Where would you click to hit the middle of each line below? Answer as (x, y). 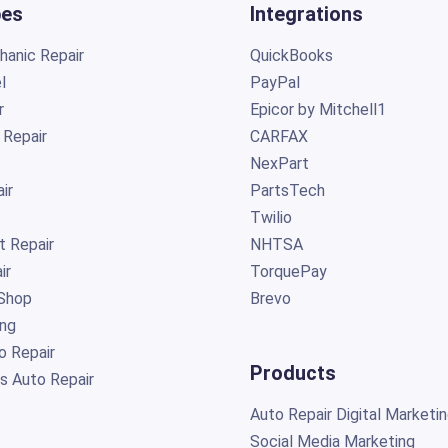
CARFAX (278, 136)
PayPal (274, 82)
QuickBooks (291, 55)
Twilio (270, 217)
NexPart (279, 163)
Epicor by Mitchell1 (317, 109)
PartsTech (289, 190)
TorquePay (288, 271)
